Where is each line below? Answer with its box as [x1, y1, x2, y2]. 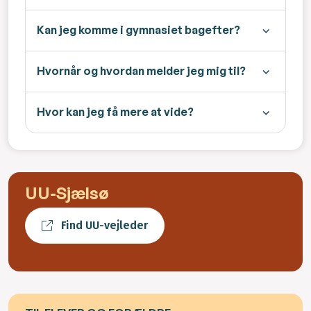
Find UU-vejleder [61, 219, 148, 233]
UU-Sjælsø [25, 183, 109, 204]
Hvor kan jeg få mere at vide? [37, 105, 194, 119]
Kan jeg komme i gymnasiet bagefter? [37, 23, 240, 37]
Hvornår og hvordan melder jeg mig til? [37, 64, 246, 78]
